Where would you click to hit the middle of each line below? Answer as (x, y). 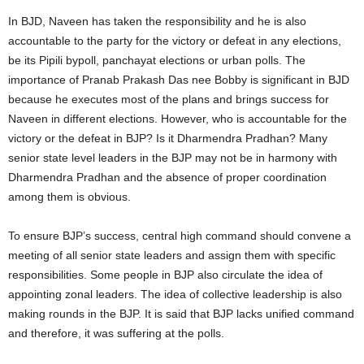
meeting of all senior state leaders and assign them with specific (172, 255)
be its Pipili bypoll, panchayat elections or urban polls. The (157, 60)
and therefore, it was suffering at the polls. (121, 333)
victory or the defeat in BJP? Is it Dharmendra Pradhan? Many (168, 138)
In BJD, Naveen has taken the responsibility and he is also (157, 21)
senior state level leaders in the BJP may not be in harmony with (173, 157)
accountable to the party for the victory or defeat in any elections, (175, 40)
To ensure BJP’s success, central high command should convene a (180, 235)
